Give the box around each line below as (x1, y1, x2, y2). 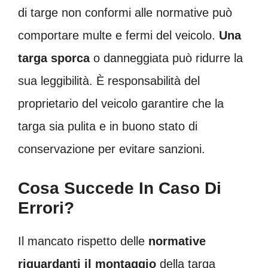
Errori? (18, 198, 74, 217)
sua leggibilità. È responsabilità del (18, 74, 200, 87)
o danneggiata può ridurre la (90, 51, 243, 65)
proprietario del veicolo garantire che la (18, 96, 224, 110)
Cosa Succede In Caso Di (18, 178, 221, 197)
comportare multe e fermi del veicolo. (18, 28, 219, 42)
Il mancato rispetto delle (18, 234, 148, 248)
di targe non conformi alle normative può (18, 5, 232, 19)
